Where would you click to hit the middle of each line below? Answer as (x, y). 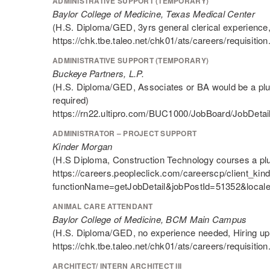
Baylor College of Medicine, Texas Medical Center (154, 14)
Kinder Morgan (83, 146)
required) (71, 100)
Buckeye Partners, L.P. (98, 73)
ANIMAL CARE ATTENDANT (103, 206)
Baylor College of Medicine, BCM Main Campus (150, 219)
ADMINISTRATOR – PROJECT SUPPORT (125, 133)
